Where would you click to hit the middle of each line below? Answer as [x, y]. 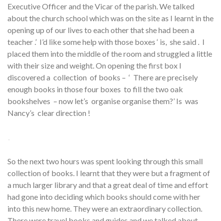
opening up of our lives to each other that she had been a [102, 30]
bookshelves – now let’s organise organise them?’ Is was [103, 101]
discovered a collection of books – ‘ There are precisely [103, 77]
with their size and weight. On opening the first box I [94, 66]
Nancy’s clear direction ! [49, 113]
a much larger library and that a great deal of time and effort [108, 185]
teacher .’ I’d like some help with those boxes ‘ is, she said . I [106, 42]
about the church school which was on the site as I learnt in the [110, 18]
